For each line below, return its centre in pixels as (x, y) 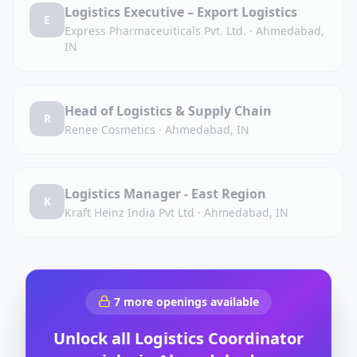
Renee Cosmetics (110, 129)
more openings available (190, 302)
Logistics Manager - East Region (165, 194)
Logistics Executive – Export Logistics (181, 12)
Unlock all (94, 338)
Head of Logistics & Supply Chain (168, 111)
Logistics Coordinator (219, 338)
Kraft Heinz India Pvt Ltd (129, 212)
